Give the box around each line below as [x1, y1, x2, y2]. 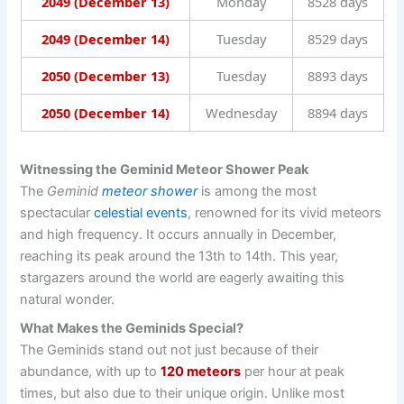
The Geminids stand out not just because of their [20, 341, 319, 358]
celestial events [94, 205, 188, 222]
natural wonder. [20, 291, 115, 308]
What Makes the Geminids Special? [20, 319, 244, 336]
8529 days [308, 30, 368, 49]
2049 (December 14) [41, 30, 170, 49]
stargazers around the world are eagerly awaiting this [20, 270, 345, 287]
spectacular [20, 205, 95, 222]
